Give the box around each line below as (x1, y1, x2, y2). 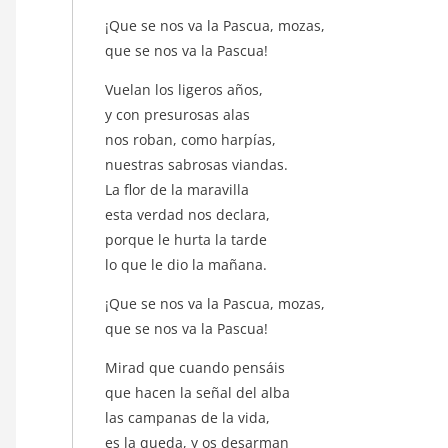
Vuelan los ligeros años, (105, 79, 267, 99)
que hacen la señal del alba (105, 382, 294, 402)
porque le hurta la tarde (105, 229, 271, 249)
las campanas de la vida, (105, 407, 274, 427)
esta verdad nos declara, (105, 204, 274, 224)
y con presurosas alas (105, 104, 254, 124)
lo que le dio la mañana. (105, 254, 271, 274)
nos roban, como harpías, (105, 129, 280, 149)
